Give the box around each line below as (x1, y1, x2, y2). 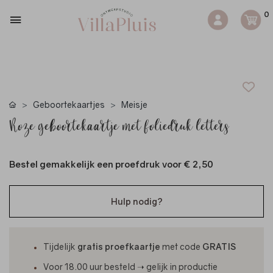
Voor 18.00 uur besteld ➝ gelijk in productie (43, 261, 218, 272)
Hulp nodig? (110, 196, 163, 207)
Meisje (121, 99, 147, 110)
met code (161, 241, 202, 252)
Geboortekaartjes (33, 99, 105, 110)
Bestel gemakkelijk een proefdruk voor (9, 158, 183, 169)
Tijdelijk (43, 241, 77, 252)
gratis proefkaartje (77, 241, 162, 252)
